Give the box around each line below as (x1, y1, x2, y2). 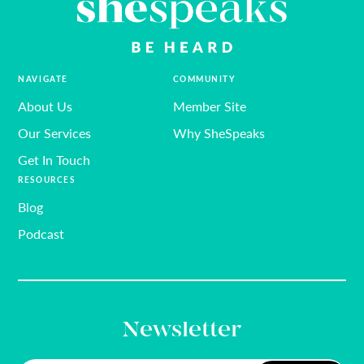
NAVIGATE (18, 73, 68, 85)
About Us (18, 97, 73, 116)
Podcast (18, 224, 65, 244)
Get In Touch (18, 150, 91, 170)
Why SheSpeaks (172, 123, 265, 143)
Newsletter (122, 316, 242, 346)
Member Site (172, 97, 246, 116)
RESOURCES (18, 174, 76, 186)
